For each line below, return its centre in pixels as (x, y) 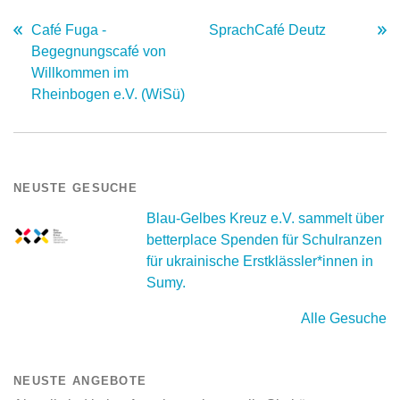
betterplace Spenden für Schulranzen (265, 239)
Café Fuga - (69, 29)
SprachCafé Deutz (267, 29)
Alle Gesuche (344, 318)
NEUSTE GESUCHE (75, 187)
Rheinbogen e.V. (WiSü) (108, 94)
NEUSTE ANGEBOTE (80, 380)
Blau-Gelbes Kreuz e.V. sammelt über (266, 218)
